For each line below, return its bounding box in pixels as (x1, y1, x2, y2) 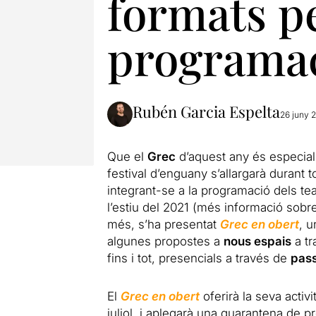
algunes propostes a (107, 234, 224, 248)
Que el (107, 150, 147, 164)
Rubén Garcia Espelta (132, 101, 280, 122)
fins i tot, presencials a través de (107, 251, 291, 265)
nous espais (223, 234, 291, 248)
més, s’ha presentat (107, 217, 220, 231)
